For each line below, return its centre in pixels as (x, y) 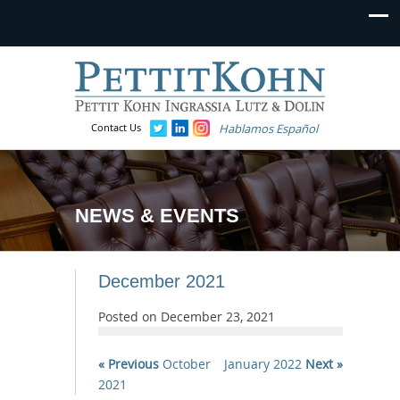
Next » (324, 363)
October (185, 363)
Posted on (129, 316)
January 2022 (265, 363)
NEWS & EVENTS (157, 215)
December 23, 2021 (218, 316)
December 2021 (162, 281)
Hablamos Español (268, 128)
